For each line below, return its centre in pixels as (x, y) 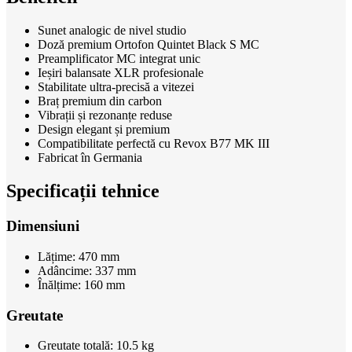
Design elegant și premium (104, 130)
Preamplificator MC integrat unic (119, 59)
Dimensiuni (43, 226)
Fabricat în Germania (90, 158)
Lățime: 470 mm (79, 256)
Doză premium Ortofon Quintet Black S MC (148, 45)
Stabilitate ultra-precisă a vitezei (116, 87)
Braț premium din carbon (100, 101)
